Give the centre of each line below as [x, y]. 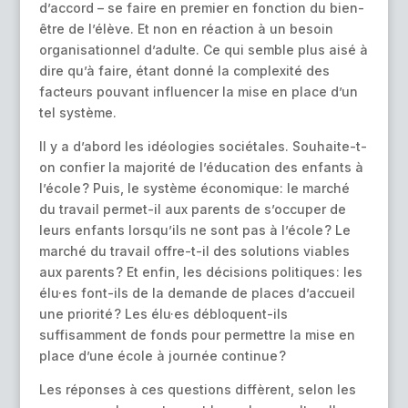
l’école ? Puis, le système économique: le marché [194, 189]
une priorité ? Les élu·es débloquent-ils [163, 314]
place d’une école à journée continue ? [162, 356]
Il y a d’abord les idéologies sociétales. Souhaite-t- [203, 147]
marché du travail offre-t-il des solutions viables [194, 251]
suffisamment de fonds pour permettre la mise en [197, 335]
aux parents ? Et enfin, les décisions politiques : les [200, 272]
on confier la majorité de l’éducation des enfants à [201, 168]
